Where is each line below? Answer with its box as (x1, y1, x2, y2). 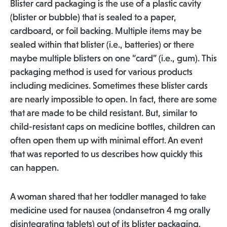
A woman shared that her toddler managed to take (10, 192, 206, 202)
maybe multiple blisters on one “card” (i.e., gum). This (10, 53, 217, 63)
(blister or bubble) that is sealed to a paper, (10, 12, 176, 22)
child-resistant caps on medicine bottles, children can (10, 122, 215, 132)
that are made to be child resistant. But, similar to (10, 108, 197, 118)
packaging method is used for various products (10, 67, 193, 77)
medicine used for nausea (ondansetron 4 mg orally (10, 205, 210, 215)
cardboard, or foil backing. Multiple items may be (10, 26, 202, 36)
